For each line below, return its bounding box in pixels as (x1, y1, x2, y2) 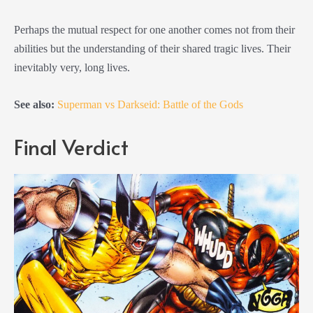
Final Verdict (14, 131, 129, 161)
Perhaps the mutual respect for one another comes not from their (14, 23, 295, 37)
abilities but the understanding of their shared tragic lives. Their (14, 42, 291, 56)
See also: (14, 98, 54, 112)
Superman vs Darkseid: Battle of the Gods (57, 98, 243, 112)
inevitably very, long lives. (14, 61, 133, 75)
